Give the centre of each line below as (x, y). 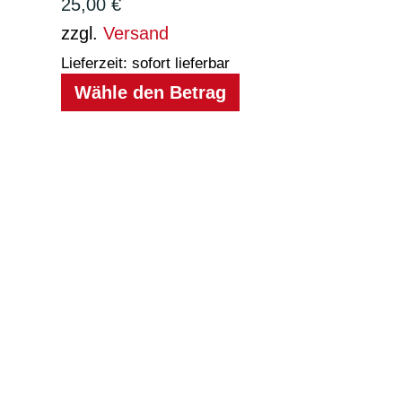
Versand (136, 33)
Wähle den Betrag (151, 92)
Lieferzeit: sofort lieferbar (145, 63)
